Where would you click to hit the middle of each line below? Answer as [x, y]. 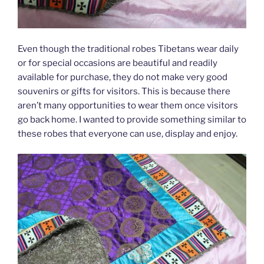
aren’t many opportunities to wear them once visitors [128, 105]
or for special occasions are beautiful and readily [118, 63]
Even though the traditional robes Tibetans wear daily [128, 49]
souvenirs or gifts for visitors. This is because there [124, 91]
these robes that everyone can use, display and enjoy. [128, 133]
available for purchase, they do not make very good [123, 77]
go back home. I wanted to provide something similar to [132, 119]
